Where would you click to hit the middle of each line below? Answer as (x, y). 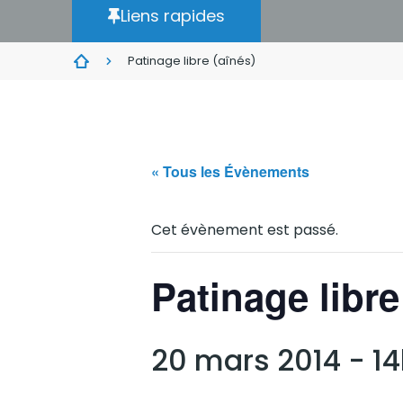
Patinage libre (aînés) (192, 61)
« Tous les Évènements (230, 171)
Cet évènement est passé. (245, 230)
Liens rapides (173, 16)
